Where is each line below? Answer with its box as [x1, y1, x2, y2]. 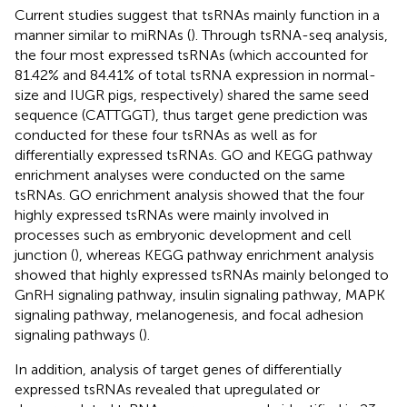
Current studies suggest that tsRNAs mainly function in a [15, 5, 380, 24]
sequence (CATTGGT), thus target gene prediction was [15, 105, 368, 124]
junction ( [15, 245, 74, 263]
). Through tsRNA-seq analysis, [191, 25, 388, 44]
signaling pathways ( [15, 325, 143, 343]
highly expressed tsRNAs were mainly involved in [15, 205, 329, 223]
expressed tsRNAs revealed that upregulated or [15, 380, 320, 398]
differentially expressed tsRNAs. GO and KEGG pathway [15, 145, 372, 164]
